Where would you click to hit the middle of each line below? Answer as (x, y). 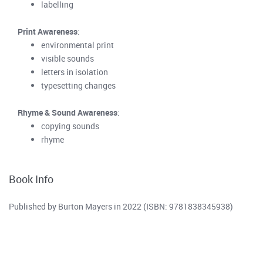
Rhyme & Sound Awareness (68, 112)
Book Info (31, 179)
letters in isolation (75, 72)
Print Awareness (48, 31)
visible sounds (68, 58)
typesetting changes (78, 85)
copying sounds (70, 126)
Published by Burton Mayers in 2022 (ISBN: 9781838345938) (121, 206)
